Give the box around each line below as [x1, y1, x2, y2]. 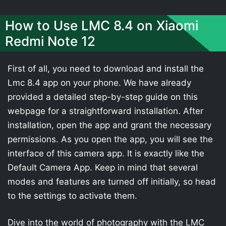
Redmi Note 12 [5, 33, 95, 49]
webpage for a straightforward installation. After [8, 105, 203, 116]
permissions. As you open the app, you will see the [8, 134, 213, 144]
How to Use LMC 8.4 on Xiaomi [5, 17, 198, 33]
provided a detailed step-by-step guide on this [8, 91, 198, 102]
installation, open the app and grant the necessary [8, 120, 211, 130]
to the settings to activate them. [8, 190, 137, 201]
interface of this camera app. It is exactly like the [8, 148, 204, 158]
